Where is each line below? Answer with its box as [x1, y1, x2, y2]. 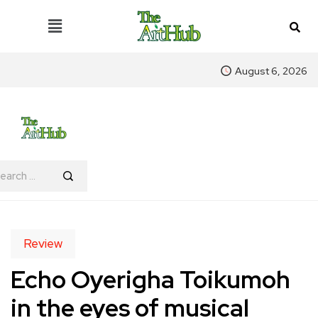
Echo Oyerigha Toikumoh [11, 263, 290, 296]
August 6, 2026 [235, 65, 307, 78]
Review [23, 236, 62, 252]
